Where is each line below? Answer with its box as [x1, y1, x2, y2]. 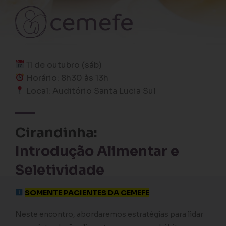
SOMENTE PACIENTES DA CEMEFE [25, 188, 150, 197]
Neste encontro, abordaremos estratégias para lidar [15, 209, 203, 219]
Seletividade [15, 161, 104, 179]
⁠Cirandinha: [15, 124, 97, 141]
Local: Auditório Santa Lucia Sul [24, 85, 156, 96]
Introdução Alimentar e [15, 142, 179, 160]
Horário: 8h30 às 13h [24, 72, 109, 83]
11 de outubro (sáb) [24, 59, 102, 70]
